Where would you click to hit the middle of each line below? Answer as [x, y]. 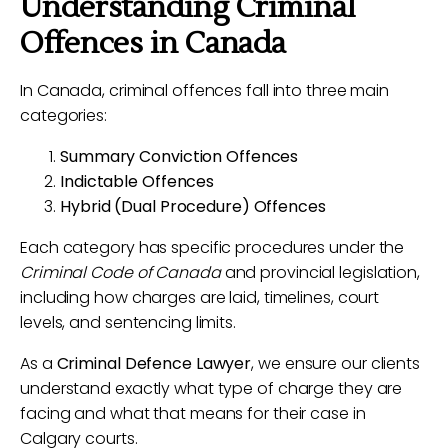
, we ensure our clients [335, 363]
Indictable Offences [137, 181]
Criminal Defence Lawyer [154, 363]
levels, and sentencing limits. [128, 322]
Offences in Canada [153, 43]
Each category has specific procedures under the [212, 247]
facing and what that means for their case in [193, 413]
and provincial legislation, [320, 272]
